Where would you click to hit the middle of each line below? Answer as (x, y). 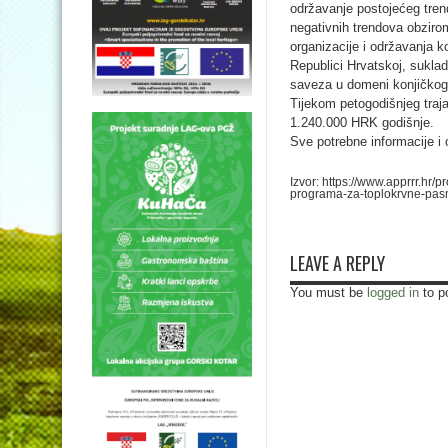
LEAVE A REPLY (337, 263)
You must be (328, 292)
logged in (393, 292)
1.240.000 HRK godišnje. (362, 122)
